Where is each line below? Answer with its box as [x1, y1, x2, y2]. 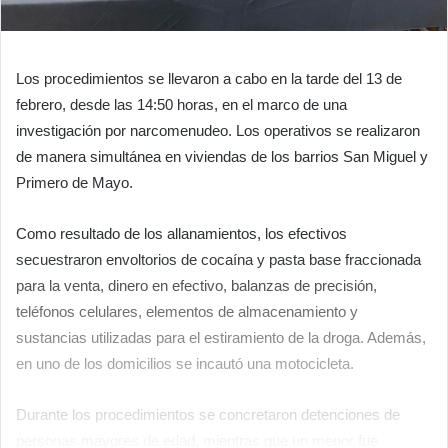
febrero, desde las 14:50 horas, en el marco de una [16, 95, 347, 113]
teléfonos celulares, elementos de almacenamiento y [16, 302, 358, 320]
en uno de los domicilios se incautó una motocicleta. [16, 354, 354, 372]
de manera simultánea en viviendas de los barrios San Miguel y [16, 147, 428, 165]
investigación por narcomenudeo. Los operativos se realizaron [16, 121, 420, 139]
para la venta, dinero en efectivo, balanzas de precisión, [16, 276, 377, 294]
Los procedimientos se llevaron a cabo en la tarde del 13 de [16, 69, 402, 87]
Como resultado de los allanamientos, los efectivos [16, 224, 347, 242]
